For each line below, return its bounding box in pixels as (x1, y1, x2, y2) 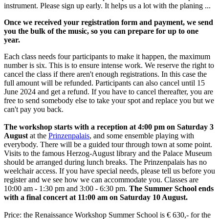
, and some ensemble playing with (89, 131, 194, 140)
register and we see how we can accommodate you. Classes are (4, 175, 198, 184)
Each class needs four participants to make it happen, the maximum (4, 52, 210, 61)
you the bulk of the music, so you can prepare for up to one (4, 26, 198, 35)
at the (28, 131, 48, 140)
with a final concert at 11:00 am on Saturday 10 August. (4, 193, 188, 201)
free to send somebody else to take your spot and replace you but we (4, 96, 214, 105)
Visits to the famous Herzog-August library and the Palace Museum (4, 149, 212, 157)
